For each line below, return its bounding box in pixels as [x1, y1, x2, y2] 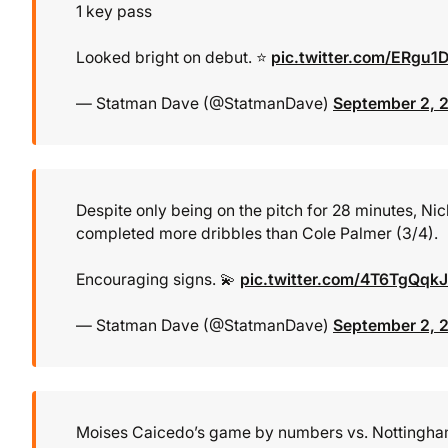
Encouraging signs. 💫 [76, 270, 240, 289]
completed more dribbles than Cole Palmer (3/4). [76, 223, 438, 243]
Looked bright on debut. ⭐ [76, 48, 271, 68]
